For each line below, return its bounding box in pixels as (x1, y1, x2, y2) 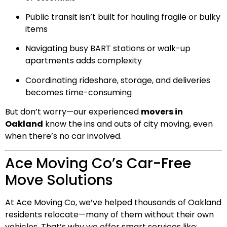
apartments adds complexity (25, 55, 142, 67)
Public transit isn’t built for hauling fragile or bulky (25, 11, 220, 23)
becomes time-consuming (25, 86, 132, 98)
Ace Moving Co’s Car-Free (5, 153, 191, 173)
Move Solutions (5, 170, 113, 190)
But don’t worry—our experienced (5, 106, 141, 118)
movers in (141, 106, 183, 118)
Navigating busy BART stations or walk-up (25, 43, 191, 55)
